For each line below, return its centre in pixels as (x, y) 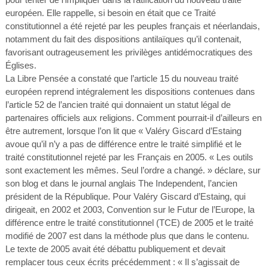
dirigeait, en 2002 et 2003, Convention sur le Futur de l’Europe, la (130, 209)
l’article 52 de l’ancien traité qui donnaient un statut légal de (118, 105)
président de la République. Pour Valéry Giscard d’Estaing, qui (125, 196)
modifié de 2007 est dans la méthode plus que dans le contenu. (127, 236)
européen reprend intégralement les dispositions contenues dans (130, 91)
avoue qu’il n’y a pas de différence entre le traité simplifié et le (123, 144)
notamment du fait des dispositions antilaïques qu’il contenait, (123, 39)
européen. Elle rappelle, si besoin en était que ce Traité (110, 13)
